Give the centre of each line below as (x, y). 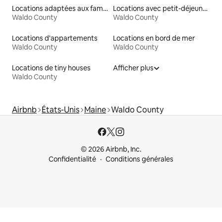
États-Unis (60, 110)
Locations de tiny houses (51, 68)
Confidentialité (72, 159)
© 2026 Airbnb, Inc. (111, 149)
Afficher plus (133, 68)
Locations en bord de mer (154, 38)
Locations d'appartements (55, 38)
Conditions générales (139, 159)
